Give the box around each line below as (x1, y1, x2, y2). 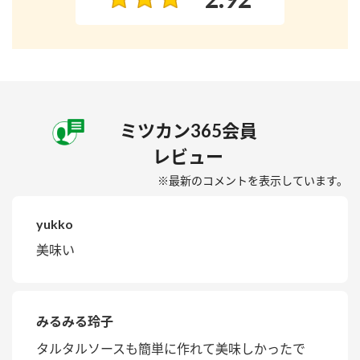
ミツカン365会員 (119, 120, 257, 142)
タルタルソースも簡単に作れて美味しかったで (36, 341, 305, 357)
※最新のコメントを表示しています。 (157, 174, 348, 188)
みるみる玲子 (36, 313, 113, 329)
